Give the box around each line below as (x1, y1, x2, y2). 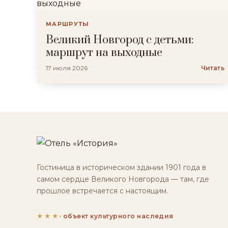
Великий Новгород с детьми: (46, 33, 194, 47)
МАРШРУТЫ (46, 20, 90, 27)
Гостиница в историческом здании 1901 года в (37, 163, 206, 172)
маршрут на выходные (46, 46, 162, 60)
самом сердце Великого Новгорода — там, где (37, 175, 209, 184)
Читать (201, 64, 224, 72)
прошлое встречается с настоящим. (37, 186, 168, 195)
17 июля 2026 (46, 64, 88, 72)
